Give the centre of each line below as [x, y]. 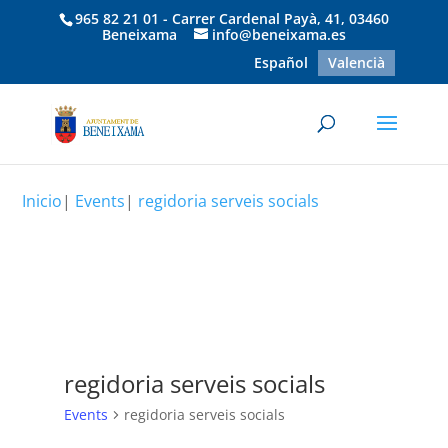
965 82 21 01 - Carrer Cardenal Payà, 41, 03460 [231, 18]
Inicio [42, 201]
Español [281, 62]
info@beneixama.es [278, 34]
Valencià [357, 62]
